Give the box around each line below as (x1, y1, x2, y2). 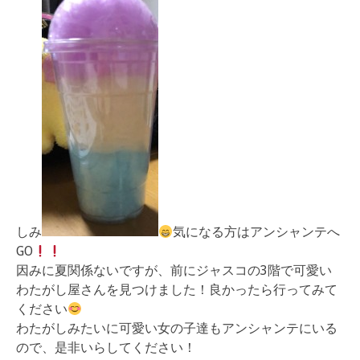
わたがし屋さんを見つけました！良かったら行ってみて (16, 282, 337, 298)
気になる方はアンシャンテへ (173, 224, 341, 240)
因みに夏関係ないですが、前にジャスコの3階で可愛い (16, 263, 332, 279)
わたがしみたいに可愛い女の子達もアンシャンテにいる (16, 321, 337, 337)
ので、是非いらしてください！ (16, 340, 196, 356)
